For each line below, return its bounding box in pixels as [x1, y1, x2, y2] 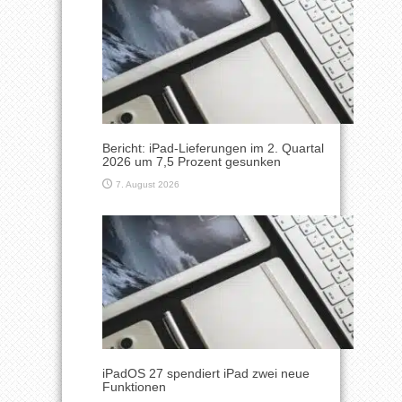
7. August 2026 [116, 179, 179, 190]
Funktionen [102, 380, 166, 395]
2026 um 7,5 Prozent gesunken [102, 154, 281, 170]
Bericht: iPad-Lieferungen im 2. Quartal [102, 141, 324, 156]
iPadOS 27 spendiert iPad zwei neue [102, 366, 310, 381]
